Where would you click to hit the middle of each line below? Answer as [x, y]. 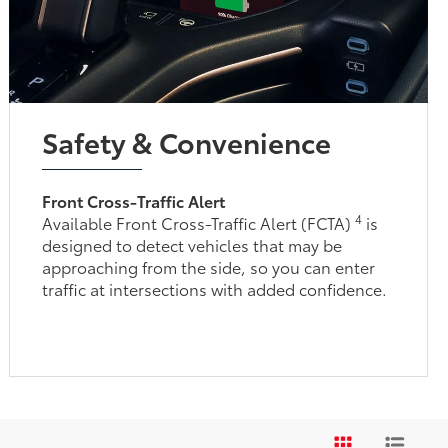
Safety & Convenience [187, 290]
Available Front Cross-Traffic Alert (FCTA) [199, 372]
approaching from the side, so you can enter [209, 416]
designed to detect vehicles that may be [192, 394]
